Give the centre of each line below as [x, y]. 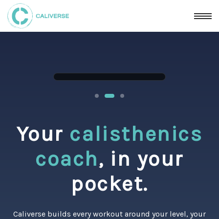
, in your [141, 159]
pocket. [109, 184]
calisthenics [136, 134]
